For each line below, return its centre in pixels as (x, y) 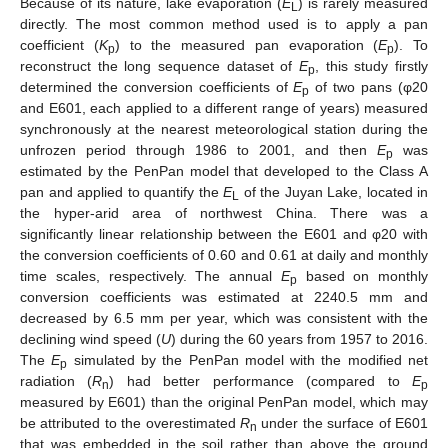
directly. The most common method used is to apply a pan (224, 23)
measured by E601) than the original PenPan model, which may (224, 401)
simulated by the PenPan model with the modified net (248, 359)
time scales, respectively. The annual (150, 275)
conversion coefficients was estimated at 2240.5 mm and (224, 296)
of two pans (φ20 (369, 86)
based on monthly (362, 275)
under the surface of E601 (342, 422)
